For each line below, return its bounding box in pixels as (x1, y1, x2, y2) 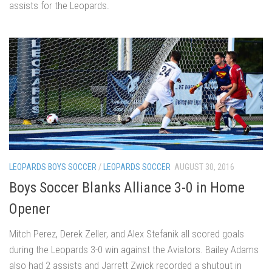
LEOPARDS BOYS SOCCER (9, 162, 97, 172)
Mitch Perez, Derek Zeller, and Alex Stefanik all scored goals (9, 227, 244, 240)
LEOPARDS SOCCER (103, 162, 171, 172)
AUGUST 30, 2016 (174, 162, 234, 172)
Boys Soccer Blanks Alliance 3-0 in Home (9, 178, 245, 196)
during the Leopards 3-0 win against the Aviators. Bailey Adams (9, 243, 259, 256)
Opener (9, 200, 50, 217)
